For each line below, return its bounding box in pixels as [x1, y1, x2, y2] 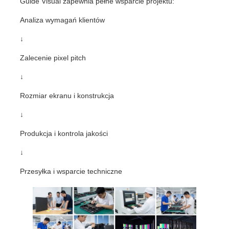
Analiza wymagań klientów [20, 16, 105, 25]
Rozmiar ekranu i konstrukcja [20, 91, 114, 100]
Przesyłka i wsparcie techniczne [20, 167, 123, 176]
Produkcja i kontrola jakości [20, 129, 108, 138]
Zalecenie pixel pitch [20, 54, 86, 62]
